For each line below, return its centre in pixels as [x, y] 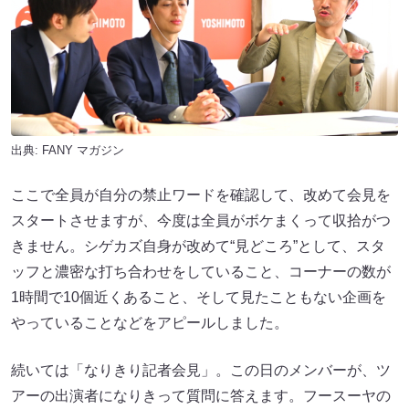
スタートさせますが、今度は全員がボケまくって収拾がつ [201, 220]
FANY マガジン [83, 150]
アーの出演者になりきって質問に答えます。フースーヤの [201, 395]
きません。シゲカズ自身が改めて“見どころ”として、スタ [198, 246]
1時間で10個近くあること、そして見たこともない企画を [199, 297]
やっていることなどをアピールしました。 [150, 322]
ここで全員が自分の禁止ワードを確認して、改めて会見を [201, 194]
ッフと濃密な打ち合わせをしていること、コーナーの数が [201, 271]
